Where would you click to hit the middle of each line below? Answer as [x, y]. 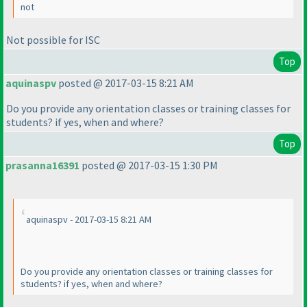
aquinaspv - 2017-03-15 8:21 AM [89, 220]
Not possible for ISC [53, 39]
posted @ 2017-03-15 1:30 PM [149, 165]
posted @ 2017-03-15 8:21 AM [125, 83]
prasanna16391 [42, 165]
